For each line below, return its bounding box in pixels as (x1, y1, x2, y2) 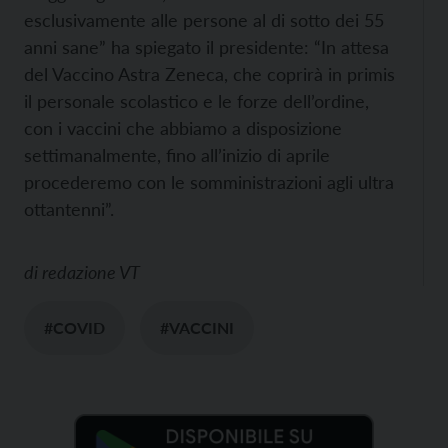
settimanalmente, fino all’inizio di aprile (24, 144, 330, 167)
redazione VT (42, 261, 140, 284)
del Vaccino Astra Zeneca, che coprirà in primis (24, 63, 395, 86)
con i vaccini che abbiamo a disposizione (24, 117, 342, 140)
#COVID (44, 318, 105, 338)
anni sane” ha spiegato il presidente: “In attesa (24, 36, 389, 59)
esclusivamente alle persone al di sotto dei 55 (24, 9, 384, 32)
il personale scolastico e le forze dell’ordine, (24, 90, 369, 113)
